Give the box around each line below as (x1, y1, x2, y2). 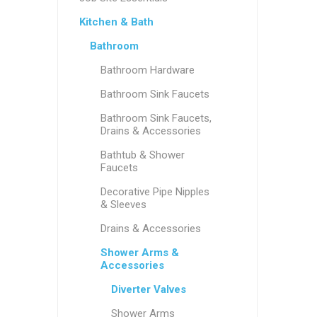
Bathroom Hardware (100, 64, 195, 76)
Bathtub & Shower (100, 149, 185, 161)
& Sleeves (100, 198, 146, 211)
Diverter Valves (110, 283, 186, 296)
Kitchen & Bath (79, 16, 154, 28)
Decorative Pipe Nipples (100, 185, 209, 198)
